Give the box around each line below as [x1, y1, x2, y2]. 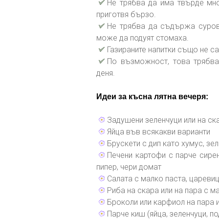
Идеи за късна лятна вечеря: [96, 92, 208, 101]
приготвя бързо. [96, 10, 156, 19]
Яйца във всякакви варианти [107, 127, 210, 136]
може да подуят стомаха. [96, 33, 189, 43]
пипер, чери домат [96, 162, 161, 172]
